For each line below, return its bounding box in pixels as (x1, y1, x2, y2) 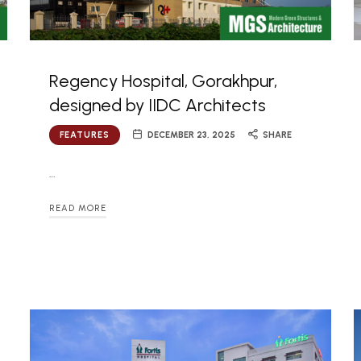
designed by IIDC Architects (48, 93, 266, 116)
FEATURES (59, 129, 110, 140)
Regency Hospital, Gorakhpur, (48, 69, 277, 92)
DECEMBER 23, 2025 (147, 129, 236, 140)
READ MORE (48, 203, 106, 214)
